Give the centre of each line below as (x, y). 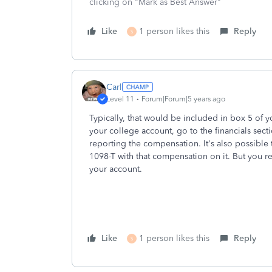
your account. (116, 169)
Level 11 (120, 99)
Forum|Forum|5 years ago (183, 99)
